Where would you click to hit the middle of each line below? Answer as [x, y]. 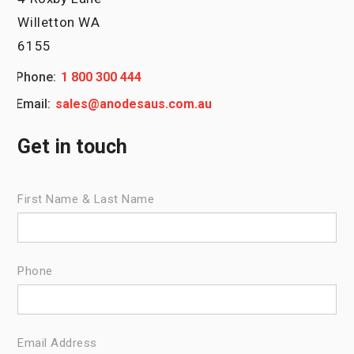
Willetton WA [59, 22]
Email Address [57, 343]
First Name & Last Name [86, 199]
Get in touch [73, 147]
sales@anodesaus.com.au [134, 104]
